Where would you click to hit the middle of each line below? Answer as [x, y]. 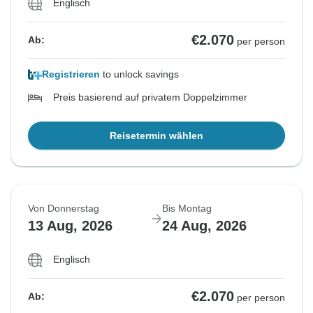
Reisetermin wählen [156, 136]
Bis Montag [187, 209]
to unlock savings [139, 74]
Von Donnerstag [64, 209]
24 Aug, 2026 [204, 226]
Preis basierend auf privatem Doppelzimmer [150, 97]
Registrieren [71, 74]
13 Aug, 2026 [70, 226]
